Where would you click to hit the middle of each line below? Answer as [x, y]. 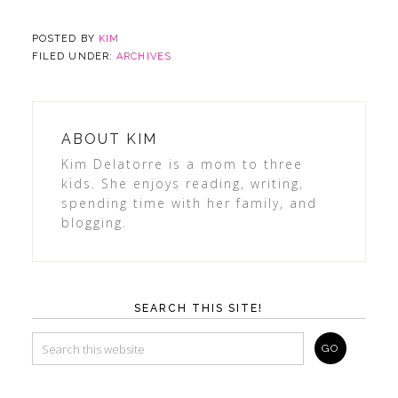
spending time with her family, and [189, 203]
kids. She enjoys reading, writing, [182, 184]
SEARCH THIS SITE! [199, 309]
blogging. [94, 223]
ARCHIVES [144, 57]
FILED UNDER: [74, 57]
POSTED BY [65, 39]
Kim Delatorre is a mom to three [182, 164]
